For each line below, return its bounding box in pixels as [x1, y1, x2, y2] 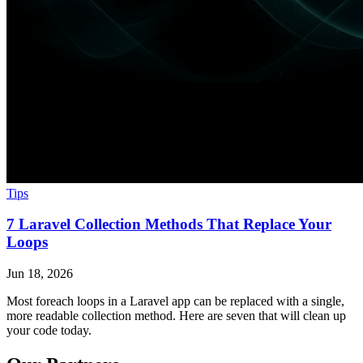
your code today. [6, 323, 92, 338]
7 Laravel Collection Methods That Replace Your [6, 216, 331, 233]
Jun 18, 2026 [6, 267, 73, 281]
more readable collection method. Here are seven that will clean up [6, 309, 346, 323]
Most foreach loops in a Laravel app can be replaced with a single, [6, 294, 344, 309]
